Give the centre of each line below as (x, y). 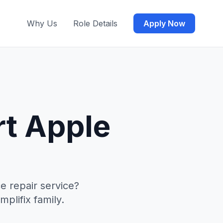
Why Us (42, 24)
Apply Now (164, 24)
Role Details (95, 24)
